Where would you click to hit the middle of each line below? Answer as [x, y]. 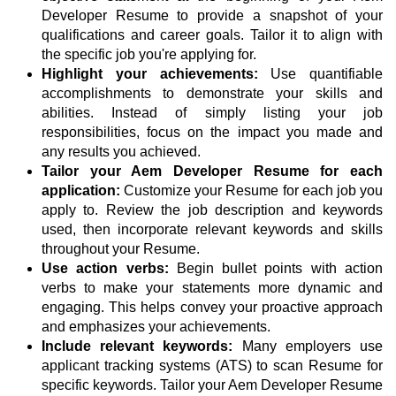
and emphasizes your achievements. [156, 327]
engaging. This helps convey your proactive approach [212, 308]
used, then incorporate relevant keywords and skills [212, 230]
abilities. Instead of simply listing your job [212, 113]
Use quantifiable [320, 74]
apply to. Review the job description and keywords [212, 210]
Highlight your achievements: [150, 74]
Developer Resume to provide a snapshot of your [212, 16]
